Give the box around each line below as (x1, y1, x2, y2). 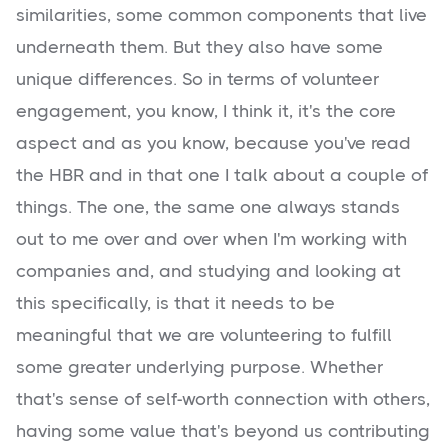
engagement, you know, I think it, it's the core (16, 101, 396, 122)
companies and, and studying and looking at (16, 261, 401, 282)
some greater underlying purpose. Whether (16, 357, 383, 378)
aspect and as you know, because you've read (16, 133, 411, 154)
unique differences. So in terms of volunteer (16, 69, 379, 90)
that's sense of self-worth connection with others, (16, 389, 430, 410)
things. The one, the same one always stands (16, 197, 400, 218)
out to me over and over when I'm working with (16, 229, 407, 250)
